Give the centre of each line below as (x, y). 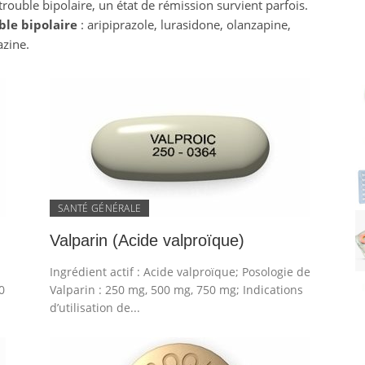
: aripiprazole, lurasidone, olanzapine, (185, 24)
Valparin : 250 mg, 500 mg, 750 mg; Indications (177, 290)
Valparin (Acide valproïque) (147, 240)
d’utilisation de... (95, 308)
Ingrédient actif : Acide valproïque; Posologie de (180, 272)
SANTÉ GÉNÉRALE (100, 208)
